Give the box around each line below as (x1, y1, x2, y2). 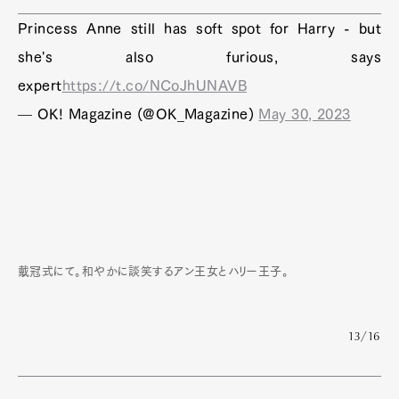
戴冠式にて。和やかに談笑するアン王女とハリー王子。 (18, 265, 289, 277)
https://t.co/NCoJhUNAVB (61, 77, 248, 93)
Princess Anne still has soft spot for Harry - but (18, 20, 381, 36)
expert (18, 77, 62, 93)
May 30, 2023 (258, 106, 351, 121)
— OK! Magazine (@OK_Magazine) (18, 106, 259, 121)
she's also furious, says (18, 49, 381, 64)
